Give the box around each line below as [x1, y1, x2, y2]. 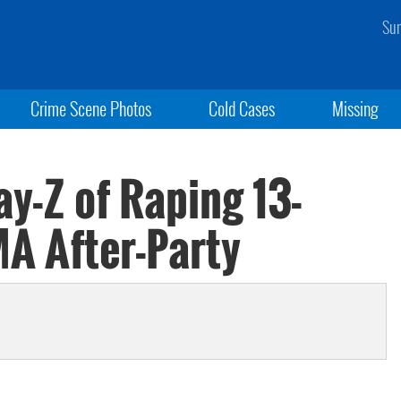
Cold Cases [208, 95, 275, 122]
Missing [332, 95, 380, 122]
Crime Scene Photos [30, 95, 151, 122]
